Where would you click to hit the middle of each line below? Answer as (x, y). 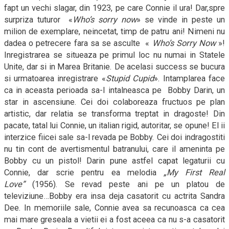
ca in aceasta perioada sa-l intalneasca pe (83, 90)
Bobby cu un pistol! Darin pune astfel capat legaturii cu (114, 161)
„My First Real (194, 172)
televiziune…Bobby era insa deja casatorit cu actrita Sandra (114, 196)
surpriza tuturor (34, 19)
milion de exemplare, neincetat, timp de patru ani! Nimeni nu (114, 31)
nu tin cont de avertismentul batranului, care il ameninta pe (114, 149)
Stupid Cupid (130, 78)
